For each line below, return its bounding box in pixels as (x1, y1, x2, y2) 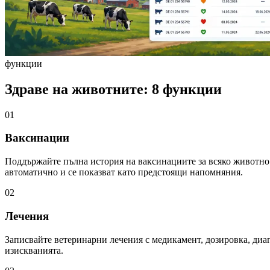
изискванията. (5, 245, 63, 256)
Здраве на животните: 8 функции (5, 81, 222, 97)
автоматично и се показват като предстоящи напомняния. (5, 167, 243, 178)
